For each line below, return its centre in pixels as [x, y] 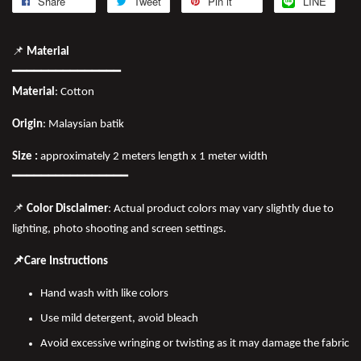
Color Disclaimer [67, 210]
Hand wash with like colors [104, 294]
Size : [26, 157]
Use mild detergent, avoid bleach [119, 319]
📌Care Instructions [60, 262]
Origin [27, 125]
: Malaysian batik [83, 125]
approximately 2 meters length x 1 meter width [154, 157]
